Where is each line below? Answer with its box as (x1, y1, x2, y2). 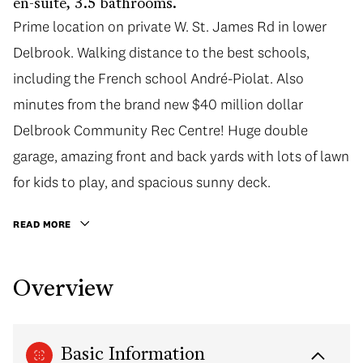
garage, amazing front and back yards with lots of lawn (13, 147, 349, 165)
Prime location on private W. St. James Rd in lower (13, 17, 327, 36)
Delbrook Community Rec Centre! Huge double (13, 121, 308, 139)
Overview (13, 278, 113, 301)
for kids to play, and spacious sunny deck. (13, 173, 271, 191)
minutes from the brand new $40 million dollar (13, 95, 303, 113)
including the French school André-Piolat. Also (13, 69, 304, 88)
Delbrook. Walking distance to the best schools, (13, 43, 310, 62)
